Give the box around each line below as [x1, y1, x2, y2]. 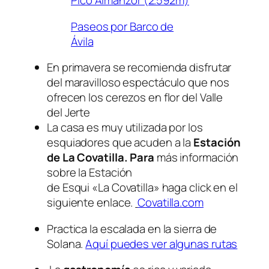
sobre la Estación [47, 165, 133, 181]
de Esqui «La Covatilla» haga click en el [47, 180, 238, 196]
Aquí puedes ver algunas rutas [85, 235, 238, 252]
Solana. [47, 235, 86, 252]
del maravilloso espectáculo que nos [47, 74, 229, 91]
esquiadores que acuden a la [47, 134, 194, 151]
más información [154, 150, 239, 166]
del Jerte [47, 104, 91, 121]
